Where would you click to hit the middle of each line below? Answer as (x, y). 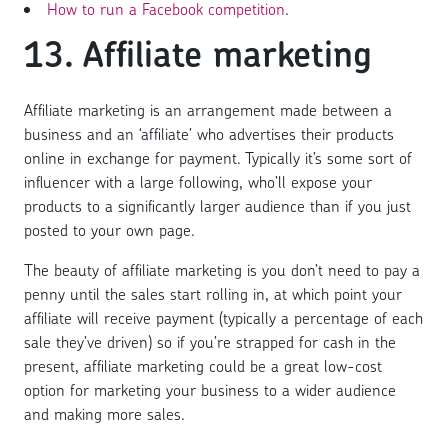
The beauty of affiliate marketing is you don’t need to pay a (222, 270)
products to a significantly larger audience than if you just (217, 206)
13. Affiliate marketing (198, 53)
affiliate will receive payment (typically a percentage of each (223, 318)
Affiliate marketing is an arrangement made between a (208, 110)
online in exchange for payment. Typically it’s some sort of (218, 158)
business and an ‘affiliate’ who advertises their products (209, 134)
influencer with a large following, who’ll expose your (198, 182)
